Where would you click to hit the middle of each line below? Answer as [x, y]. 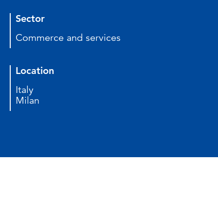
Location [35, 71]
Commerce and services [68, 38]
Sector [30, 18]
